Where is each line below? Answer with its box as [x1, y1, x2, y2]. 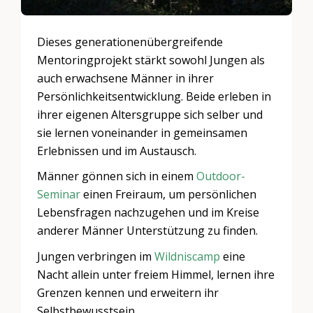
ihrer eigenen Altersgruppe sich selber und [37, 107, 263, 123]
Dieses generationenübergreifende [37, 34, 224, 50]
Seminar [37, 187, 81, 203]
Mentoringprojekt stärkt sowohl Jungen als [37, 52, 265, 68]
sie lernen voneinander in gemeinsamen [37, 125, 248, 141]
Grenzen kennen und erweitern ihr [37, 284, 219, 300]
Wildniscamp [154, 248, 221, 264]
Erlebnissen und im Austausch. [37, 143, 197, 159]
